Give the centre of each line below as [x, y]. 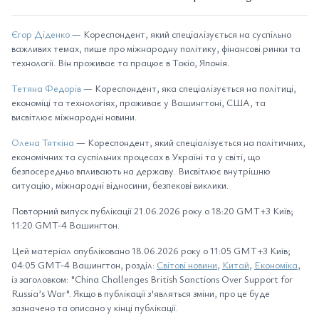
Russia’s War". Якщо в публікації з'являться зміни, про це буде [141, 293]
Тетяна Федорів [47, 88]
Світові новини [187, 265]
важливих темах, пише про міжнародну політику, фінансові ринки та [156, 48]
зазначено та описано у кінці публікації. [95, 307]
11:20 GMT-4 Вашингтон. [66, 225]
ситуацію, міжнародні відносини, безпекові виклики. [120, 185]
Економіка [276, 265]
